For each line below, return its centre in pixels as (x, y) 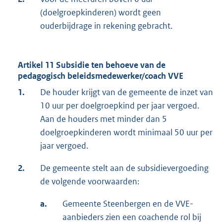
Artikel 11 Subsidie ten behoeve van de (92, 65)
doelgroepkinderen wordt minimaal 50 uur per (126, 133)
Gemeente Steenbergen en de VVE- (128, 204)
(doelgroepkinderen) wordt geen (101, 13)
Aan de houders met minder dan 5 (104, 119)
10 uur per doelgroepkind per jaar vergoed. (120, 106)
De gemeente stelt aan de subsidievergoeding (124, 168)
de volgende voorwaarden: (90, 182)
